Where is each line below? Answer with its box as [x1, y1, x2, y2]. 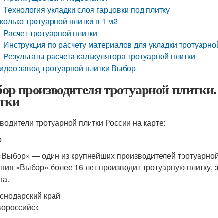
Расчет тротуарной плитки [3, 27, 98, 38]
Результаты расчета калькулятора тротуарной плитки [3, 51, 196, 62]
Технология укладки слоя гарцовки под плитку [3, 4, 170, 15]
